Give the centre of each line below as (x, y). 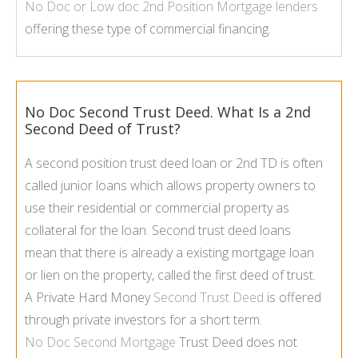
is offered (292, 298)
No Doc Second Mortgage (100, 342)
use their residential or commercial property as (157, 208)
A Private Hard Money (89, 298)
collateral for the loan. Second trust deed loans (158, 231)
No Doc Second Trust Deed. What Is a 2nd (168, 112)
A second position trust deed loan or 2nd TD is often (174, 163)
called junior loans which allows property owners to (170, 186)
